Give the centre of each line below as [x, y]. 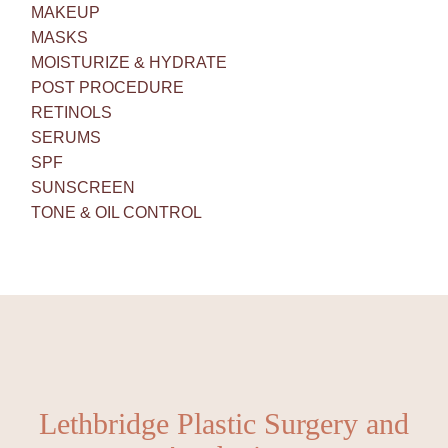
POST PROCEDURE [108, 87]
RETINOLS [72, 112]
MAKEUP [66, 12]
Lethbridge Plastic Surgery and [223, 423]
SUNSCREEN [83, 187]
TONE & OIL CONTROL [117, 212]
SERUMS [66, 137]
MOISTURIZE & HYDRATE [129, 62]
